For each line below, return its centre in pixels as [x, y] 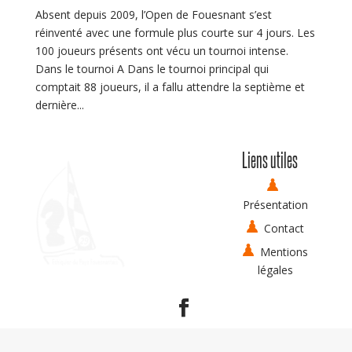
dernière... [59, 104]
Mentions [284, 251]
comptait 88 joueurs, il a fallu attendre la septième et [170, 86]
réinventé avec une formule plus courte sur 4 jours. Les [175, 32]
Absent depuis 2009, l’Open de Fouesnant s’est [153, 14]
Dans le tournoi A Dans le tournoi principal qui [152, 68]
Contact [284, 228]
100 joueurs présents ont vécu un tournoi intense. [161, 50]
